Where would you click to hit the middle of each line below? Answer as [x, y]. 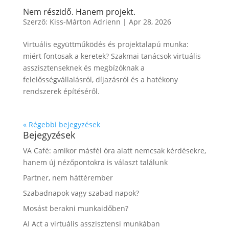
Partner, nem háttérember [68, 178]
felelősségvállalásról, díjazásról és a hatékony [100, 80]
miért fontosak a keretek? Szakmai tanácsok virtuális [112, 56]
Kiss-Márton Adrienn [85, 22]
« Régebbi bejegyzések [61, 125]
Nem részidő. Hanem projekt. [79, 12]
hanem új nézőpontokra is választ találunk [95, 163]
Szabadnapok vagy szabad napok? [81, 193]
